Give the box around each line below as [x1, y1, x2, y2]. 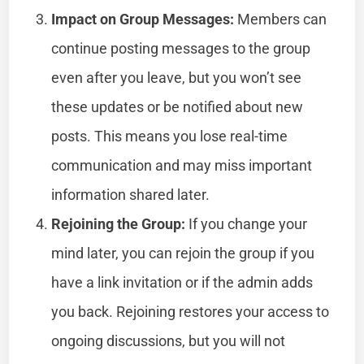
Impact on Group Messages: [51, 10, 235, 28]
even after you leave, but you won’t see [51, 68, 302, 86]
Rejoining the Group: [51, 214, 186, 232]
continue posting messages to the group [51, 39, 311, 57]
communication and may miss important [51, 156, 313, 174]
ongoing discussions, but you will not [51, 331, 286, 349]
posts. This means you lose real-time [51, 127, 288, 145]
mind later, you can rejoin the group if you [51, 244, 315, 262]
